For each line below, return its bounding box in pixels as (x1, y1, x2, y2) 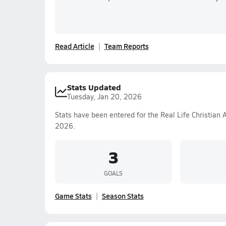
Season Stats (101, 191, 144, 201)
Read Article (54, 41, 94, 51)
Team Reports (104, 41, 149, 51)
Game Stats (54, 191, 92, 201)
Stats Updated (67, 81, 121, 93)
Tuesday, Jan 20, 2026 (67, 92, 142, 101)
